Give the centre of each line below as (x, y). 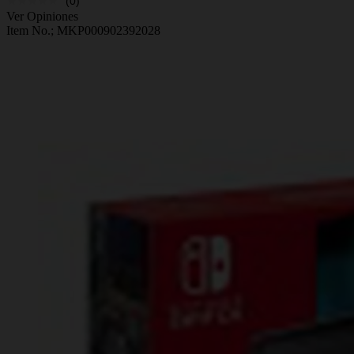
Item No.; (32, 30)
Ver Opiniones (42, 16)
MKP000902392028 (109, 30)
